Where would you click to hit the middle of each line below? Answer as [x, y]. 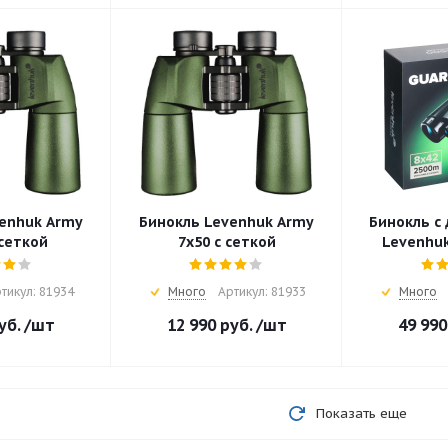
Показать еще [361, 414]
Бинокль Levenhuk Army [227, 222]
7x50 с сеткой [226, 242]
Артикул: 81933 [261, 292]
